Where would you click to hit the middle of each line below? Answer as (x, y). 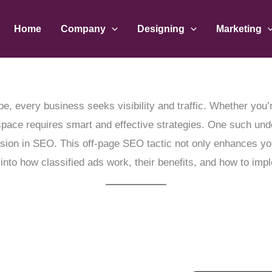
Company (83, 29)
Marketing (239, 29)
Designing (161, 29)
